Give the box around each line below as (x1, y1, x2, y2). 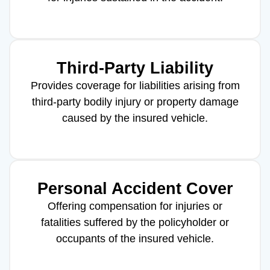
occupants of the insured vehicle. (56, 232, 214, 245)
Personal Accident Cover (37, 179, 233, 198)
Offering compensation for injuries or (48, 199, 222, 212)
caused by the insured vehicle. (62, 111, 208, 124)
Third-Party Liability (57, 58, 213, 77)
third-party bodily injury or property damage (31, 95, 239, 108)
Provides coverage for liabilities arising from (30, 79, 240, 92)
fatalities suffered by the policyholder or (41, 216, 229, 228)
